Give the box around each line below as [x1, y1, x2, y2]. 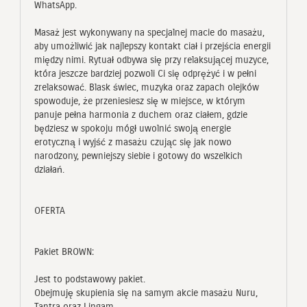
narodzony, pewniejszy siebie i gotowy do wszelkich [34, 149, 243, 162]
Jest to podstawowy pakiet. [34, 273, 145, 285]
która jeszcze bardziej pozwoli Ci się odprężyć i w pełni [34, 67, 256, 79]
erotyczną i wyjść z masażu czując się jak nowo [34, 136, 232, 148]
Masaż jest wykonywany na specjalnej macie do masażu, [34, 26, 265, 38]
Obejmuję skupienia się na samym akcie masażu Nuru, [34, 286, 258, 299]
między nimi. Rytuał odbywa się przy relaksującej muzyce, [34, 53, 269, 66]
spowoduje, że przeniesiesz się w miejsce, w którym [34, 95, 245, 107]
